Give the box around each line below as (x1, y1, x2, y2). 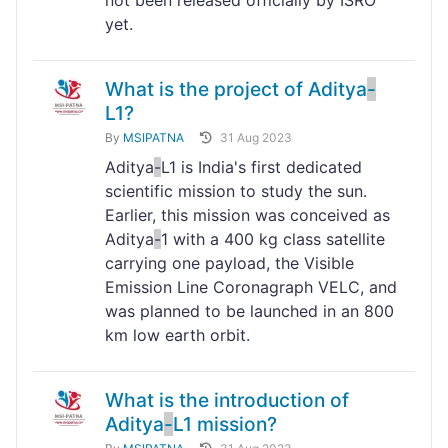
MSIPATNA (123, 130, 184, 146)
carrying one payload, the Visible (105, 253, 354, 274)
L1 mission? (173, 412, 277, 437)
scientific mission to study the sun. (105, 181, 367, 202)
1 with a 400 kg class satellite (161, 229, 385, 250)
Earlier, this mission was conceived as (105, 205, 390, 226)
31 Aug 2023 (220, 130, 292, 146)
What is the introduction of (105, 388, 349, 413)
